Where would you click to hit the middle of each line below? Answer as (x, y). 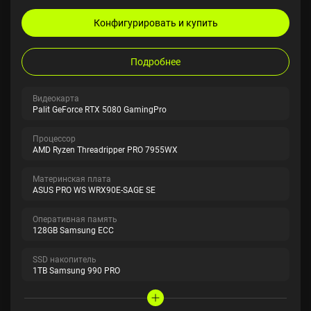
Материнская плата (72, 178)
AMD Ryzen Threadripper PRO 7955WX (105, 149)
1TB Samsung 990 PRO (76, 270)
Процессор (54, 138)
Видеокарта (56, 98)
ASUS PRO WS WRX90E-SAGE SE (94, 190)
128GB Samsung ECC (73, 230)
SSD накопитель (65, 259)
